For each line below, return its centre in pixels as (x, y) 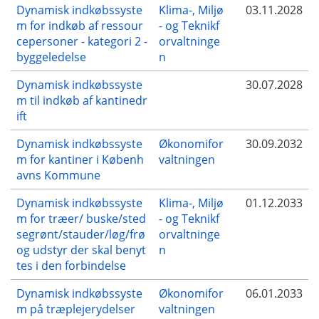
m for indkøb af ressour (80, 25)
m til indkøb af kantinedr (82, 100)
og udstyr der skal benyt (81, 250)
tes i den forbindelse (71, 265)
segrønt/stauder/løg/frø (81, 234)
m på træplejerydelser (76, 309)
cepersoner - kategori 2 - (82, 41)
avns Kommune (58, 175)
